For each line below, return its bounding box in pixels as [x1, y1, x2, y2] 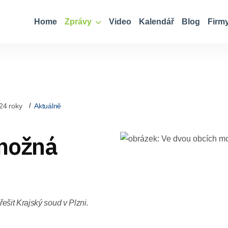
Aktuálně [34, 101, 62, 110]
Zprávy [65, 17, 94, 26]
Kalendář [139, 17, 174, 26]
